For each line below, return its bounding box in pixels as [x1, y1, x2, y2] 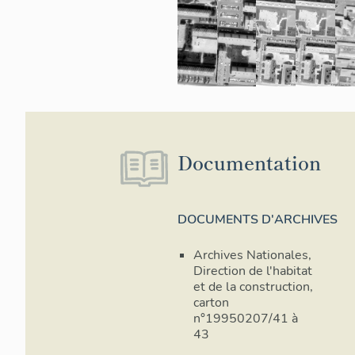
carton [193, 294, 229, 312]
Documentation [177, 148, 321, 176]
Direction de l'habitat [193, 262, 312, 281]
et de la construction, [193, 278, 313, 296]
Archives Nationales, [193, 246, 311, 265]
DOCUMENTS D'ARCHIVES [177, 211, 338, 228]
